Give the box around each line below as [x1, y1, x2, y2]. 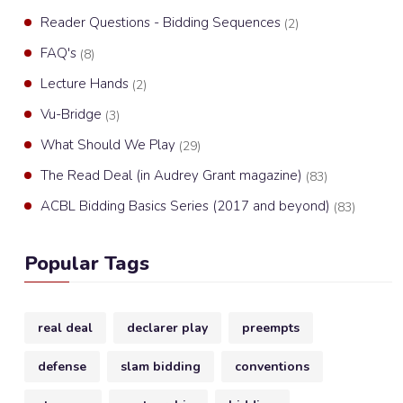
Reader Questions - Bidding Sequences [40, 13, 284, 31]
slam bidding [121, 358, 201, 375]
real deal [38, 319, 93, 336]
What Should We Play [40, 136, 179, 154]
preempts [242, 319, 300, 336]
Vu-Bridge [40, 105, 105, 123]
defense [38, 358, 86, 375]
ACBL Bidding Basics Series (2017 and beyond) [40, 197, 334, 215]
